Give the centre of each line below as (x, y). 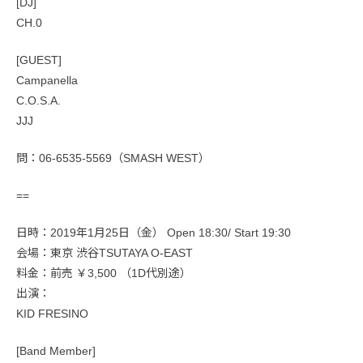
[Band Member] (56, 351)
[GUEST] (39, 60)
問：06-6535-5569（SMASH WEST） (113, 158)
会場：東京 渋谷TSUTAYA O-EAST (105, 253)
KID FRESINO (52, 314)
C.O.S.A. (38, 101)
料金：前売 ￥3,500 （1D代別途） (104, 273)
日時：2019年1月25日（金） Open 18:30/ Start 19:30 (154, 233)
